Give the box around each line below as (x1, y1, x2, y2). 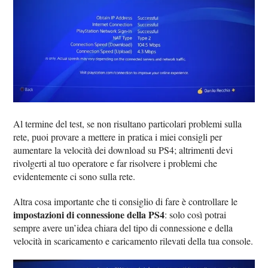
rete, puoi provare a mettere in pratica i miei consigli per (13, 130, 223, 144)
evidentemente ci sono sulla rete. (13, 170, 136, 183)
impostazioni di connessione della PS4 (13, 208, 165, 222)
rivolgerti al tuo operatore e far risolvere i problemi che (13, 157, 218, 170)
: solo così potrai (165, 208, 227, 221)
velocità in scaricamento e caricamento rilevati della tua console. (13, 234, 254, 248)
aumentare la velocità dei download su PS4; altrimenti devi (13, 144, 233, 157)
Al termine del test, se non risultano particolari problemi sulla (13, 117, 242, 130)
